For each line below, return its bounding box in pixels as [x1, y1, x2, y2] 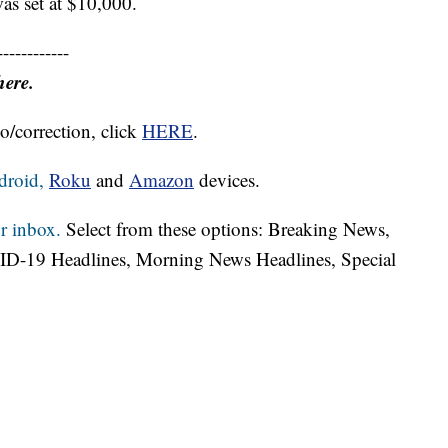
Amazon [129, 167, 194, 193]
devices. [194, 167, 260, 193]
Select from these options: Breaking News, [61, 216, 390, 242]
